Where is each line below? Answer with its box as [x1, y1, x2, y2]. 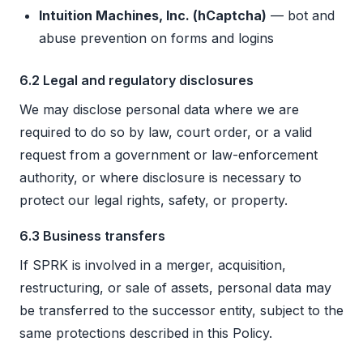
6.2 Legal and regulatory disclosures [19, 72, 254, 89]
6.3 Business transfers [19, 228, 165, 245]
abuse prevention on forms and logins [39, 30, 274, 47]
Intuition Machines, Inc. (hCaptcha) [39, 7, 267, 24]
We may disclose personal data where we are [19, 101, 299, 118]
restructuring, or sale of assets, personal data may [19, 280, 331, 297]
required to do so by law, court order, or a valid [19, 124, 312, 141]
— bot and [267, 7, 335, 24]
